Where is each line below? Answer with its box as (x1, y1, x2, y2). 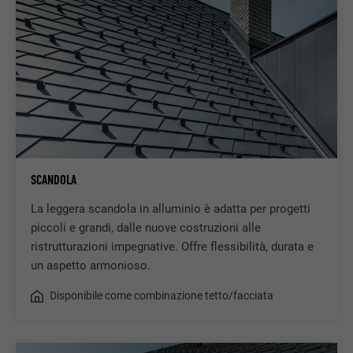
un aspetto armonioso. (30, 258, 150, 273)
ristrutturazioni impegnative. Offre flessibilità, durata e (30, 240, 314, 255)
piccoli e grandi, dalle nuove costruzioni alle (30, 221, 261, 236)
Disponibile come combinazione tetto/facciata (49, 289, 273, 303)
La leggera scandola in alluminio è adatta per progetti (30, 202, 310, 217)
